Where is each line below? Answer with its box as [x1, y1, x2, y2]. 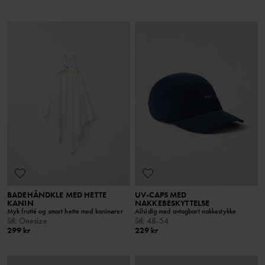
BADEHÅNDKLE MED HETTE [7, 189, 106, 200]
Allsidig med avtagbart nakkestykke [135, 206, 237, 216]
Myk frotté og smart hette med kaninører [7, 206, 123, 216]
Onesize [18, 215, 47, 226]
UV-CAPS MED [135, 189, 187, 200]
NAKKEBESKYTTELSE [135, 197, 210, 208]
